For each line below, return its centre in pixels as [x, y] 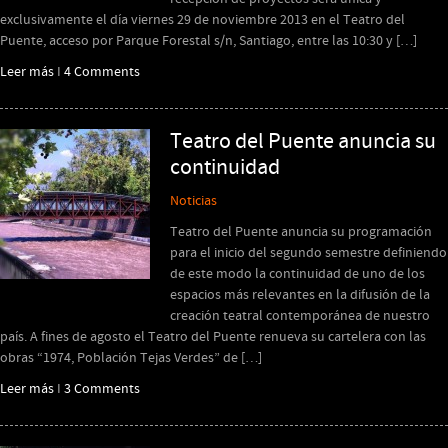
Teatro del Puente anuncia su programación [301, 232]
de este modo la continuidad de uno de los [297, 274]
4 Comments [102, 72]
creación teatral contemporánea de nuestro [300, 316]
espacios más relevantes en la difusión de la [300, 295]
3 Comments [102, 389]
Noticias [193, 201]
